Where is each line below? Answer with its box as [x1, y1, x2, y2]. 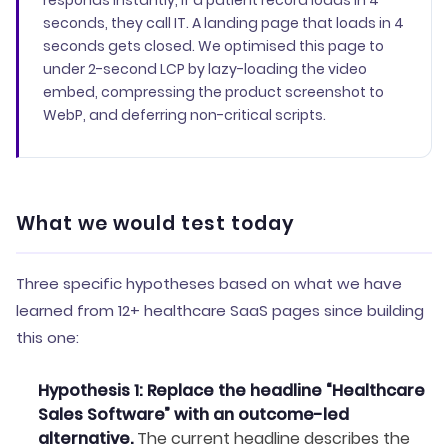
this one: [16, 327, 79, 348]
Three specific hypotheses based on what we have [16, 273, 402, 294]
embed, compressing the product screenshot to [43, 82, 384, 102]
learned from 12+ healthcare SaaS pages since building [16, 300, 424, 321]
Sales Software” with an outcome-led [38, 403, 349, 426]
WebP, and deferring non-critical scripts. [43, 105, 326, 125]
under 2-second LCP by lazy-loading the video [43, 59, 367, 79]
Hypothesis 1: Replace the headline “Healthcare [38, 379, 425, 402]
